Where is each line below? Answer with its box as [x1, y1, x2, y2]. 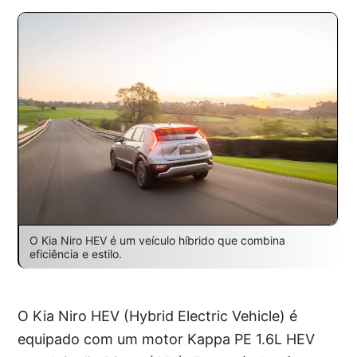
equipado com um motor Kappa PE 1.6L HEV [18, 330, 316, 347]
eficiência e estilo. [29, 246, 122, 261]
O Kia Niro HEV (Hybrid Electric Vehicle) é [18, 307, 298, 324]
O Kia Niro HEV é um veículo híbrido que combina [29, 233, 285, 247]
